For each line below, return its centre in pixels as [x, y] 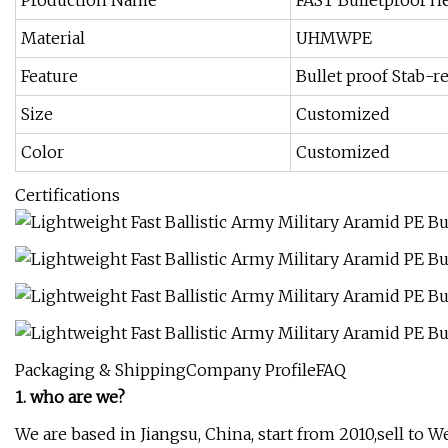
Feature [49, 76]
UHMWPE [334, 38]
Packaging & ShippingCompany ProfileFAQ [180, 370]
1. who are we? [70, 397]
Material [53, 38]
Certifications [67, 195]
